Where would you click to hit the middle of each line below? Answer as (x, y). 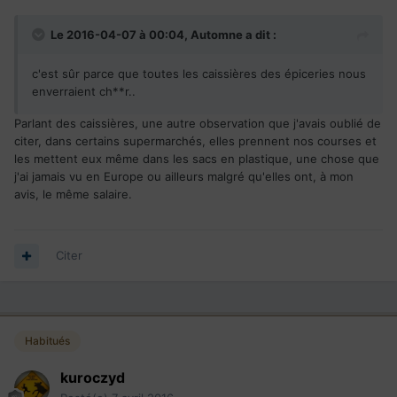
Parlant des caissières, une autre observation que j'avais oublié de (198, 124)
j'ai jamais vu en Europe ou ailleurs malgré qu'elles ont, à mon (184, 177)
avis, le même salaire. (73, 195)
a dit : (260, 35)
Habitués (47, 341)
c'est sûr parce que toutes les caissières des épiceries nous (199, 74)
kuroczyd (93, 378)
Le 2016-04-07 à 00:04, (121, 35)
